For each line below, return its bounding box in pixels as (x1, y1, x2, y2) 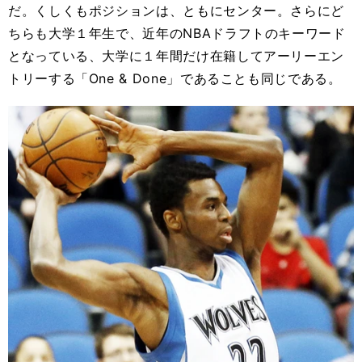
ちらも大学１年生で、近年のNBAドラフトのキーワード (8, 25, 346, 41)
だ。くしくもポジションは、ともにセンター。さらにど (8, 2, 345, 19)
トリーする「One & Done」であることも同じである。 (8, 70, 342, 86)
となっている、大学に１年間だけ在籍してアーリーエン (8, 48, 344, 64)
